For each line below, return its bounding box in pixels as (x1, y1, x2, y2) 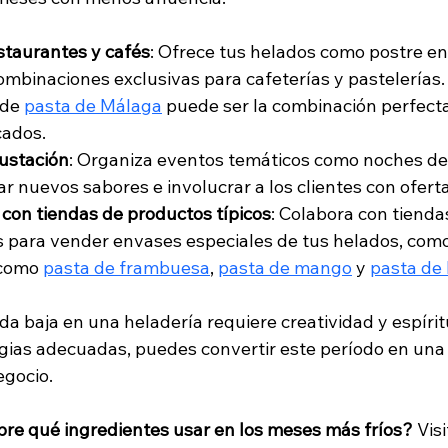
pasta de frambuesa (43, 256, 210, 280)
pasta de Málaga (24, 94, 162, 118)
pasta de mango (218, 256, 352, 280)
